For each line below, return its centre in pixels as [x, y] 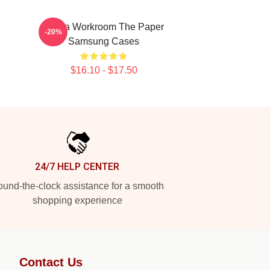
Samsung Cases [104, 41]
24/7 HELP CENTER [77, 167]
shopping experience [77, 200]
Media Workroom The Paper [104, 27]
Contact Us [51, 262]
